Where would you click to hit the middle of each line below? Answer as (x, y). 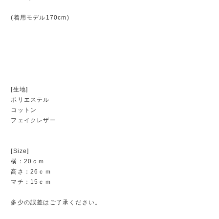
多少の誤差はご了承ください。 (56, 202)
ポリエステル (30, 99)
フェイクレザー (33, 120)
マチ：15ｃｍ (31, 182)
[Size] (20, 151)
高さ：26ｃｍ (31, 171)
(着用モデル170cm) (40, 17)
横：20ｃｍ (28, 161)
